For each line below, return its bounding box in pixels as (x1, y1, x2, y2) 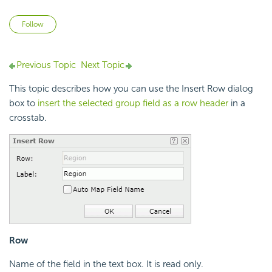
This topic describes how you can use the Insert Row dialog (9, 83, 253, 95)
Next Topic (81, 59, 124, 71)
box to (9, 98, 38, 109)
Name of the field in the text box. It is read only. (9, 259, 203, 270)
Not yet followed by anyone (56, 16, 170, 28)
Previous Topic (16, 59, 76, 71)
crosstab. (9, 112, 47, 124)
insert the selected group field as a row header (38, 98, 228, 109)
